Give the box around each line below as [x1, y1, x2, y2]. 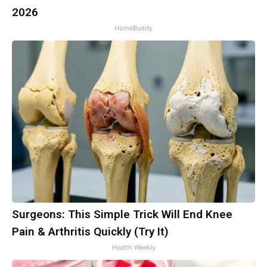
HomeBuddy [114, 23, 153, 32]
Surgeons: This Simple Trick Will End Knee [12, 207, 232, 221]
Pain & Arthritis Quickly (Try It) [12, 224, 169, 238]
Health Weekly [111, 243, 156, 252]
